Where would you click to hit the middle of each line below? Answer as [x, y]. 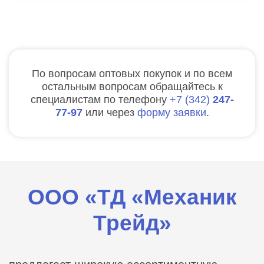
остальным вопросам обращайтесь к [132, 86]
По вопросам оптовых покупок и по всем [132, 73]
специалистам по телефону [100, 99]
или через [111, 112]
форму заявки [171, 112]
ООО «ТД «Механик [132, 197]
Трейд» [132, 223]
